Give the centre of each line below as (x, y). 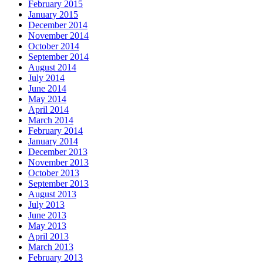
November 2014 (58, 35)
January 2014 (53, 141)
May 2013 (47, 225)
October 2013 (54, 173)
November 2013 (58, 162)
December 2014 (58, 25)
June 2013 (47, 215)
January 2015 (53, 14)
